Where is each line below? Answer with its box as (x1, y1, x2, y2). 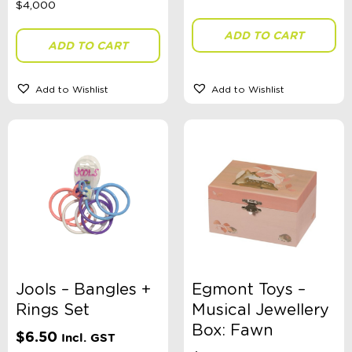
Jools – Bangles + (16, 282, 151, 299)
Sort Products (27, 250, 102, 262)
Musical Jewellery (192, 302, 329, 319)
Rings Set (16, 302, 90, 319)
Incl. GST (61, 331, 115, 346)
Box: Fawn (192, 323, 273, 339)
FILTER (38, 297, 77, 310)
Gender (27, 45, 69, 59)
